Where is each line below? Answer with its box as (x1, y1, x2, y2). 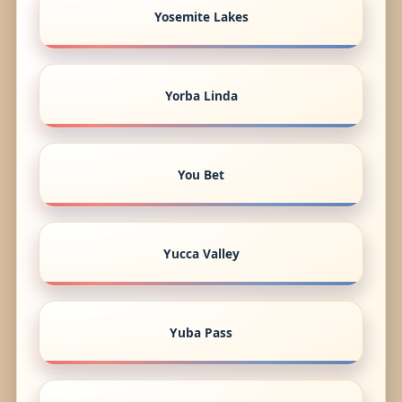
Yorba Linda (164, 87, 238, 105)
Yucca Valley (162, 245, 240, 263)
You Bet (178, 166, 224, 184)
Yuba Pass (170, 324, 232, 342)
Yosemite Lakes (153, 8, 249, 26)
